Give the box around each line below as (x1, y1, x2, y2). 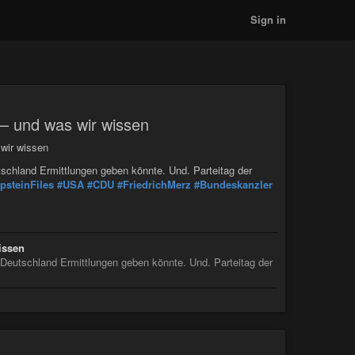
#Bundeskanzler (194, 176, 273, 192)
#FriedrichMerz (117, 176, 191, 192)
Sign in (250, 12, 286, 27)
